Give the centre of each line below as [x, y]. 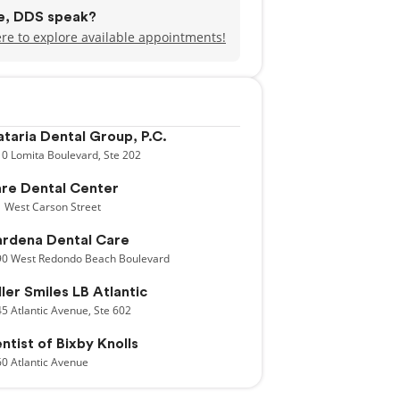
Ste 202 [122, 155]
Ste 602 [112, 310]
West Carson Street [53, 207]
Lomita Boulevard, [56, 155]
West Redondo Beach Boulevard [90, 258]
